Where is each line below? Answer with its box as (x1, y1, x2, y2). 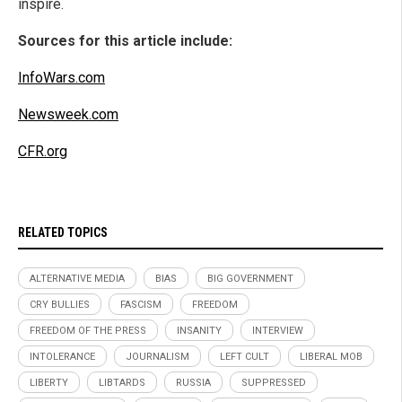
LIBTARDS (99, 376, 145, 389)
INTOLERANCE (30, 350, 95, 363)
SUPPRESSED (241, 376, 306, 389)
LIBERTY (30, 376, 68, 389)
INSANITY (177, 324, 222, 336)
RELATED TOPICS (18, 224, 108, 240)
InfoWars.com (18, 68, 105, 86)
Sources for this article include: (18, 31, 232, 49)
